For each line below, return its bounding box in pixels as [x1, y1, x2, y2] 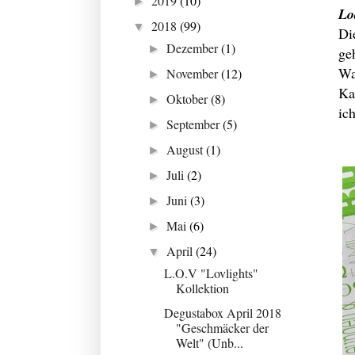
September [166, 115, 223, 132]
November [166, 64, 222, 82]
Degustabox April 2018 [163, 303, 281, 321]
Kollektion [175, 279, 229, 296]
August [166, 140, 207, 158]
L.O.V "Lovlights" [163, 264, 258, 281]
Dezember [166, 39, 222, 56]
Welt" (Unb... [175, 334, 243, 351]
